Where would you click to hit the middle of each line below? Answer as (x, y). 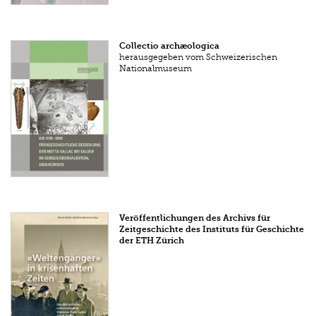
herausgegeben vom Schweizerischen (199, 57)
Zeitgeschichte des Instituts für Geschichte (212, 230)
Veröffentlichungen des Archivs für (195, 218)
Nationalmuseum (156, 69)
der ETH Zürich (152, 241)
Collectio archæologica (170, 46)
